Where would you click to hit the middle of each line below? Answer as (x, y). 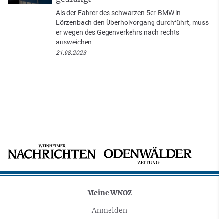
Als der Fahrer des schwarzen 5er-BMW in (118, 13)
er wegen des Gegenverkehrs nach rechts (118, 33)
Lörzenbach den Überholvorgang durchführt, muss (132, 23)
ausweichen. (75, 42)
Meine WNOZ (109, 193)
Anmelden (109, 210)
